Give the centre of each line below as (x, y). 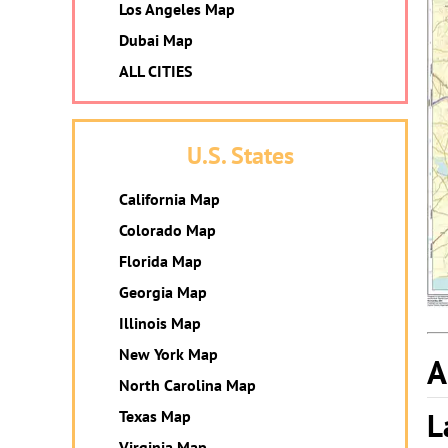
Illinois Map (160, 323)
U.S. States (240, 155)
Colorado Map (167, 230)
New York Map (168, 354)
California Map (169, 199)
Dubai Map (156, 40)
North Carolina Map (187, 385)
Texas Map (155, 416)
